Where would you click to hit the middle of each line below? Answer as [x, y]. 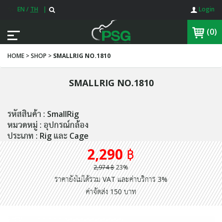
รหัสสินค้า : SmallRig [43, 114]
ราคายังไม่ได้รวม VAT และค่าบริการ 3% [111, 179]
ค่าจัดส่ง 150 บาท [111, 192]
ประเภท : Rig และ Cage [48, 136]
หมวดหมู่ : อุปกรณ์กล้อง [48, 125]
